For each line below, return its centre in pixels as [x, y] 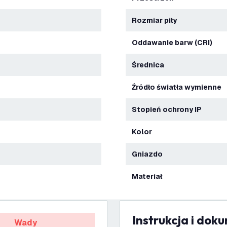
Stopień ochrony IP [169, 109]
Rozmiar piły [157, 20]
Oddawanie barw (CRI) [175, 43]
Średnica [150, 65]
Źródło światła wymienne [179, 87]
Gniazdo [150, 154]
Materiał [150, 176]
